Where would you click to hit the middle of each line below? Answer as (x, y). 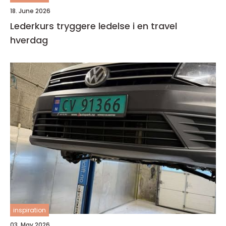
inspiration (30, 210)
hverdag (29, 40)
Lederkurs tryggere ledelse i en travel (33, 26)
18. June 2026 (30, 11)
